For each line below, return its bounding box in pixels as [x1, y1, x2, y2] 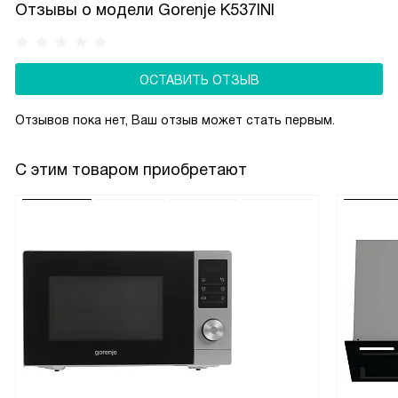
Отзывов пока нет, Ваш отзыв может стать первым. [15, 113, 335, 128]
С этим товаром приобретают [15, 161, 247, 179]
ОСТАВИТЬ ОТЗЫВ [139, 73, 259, 88]
